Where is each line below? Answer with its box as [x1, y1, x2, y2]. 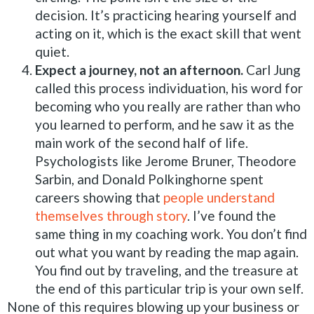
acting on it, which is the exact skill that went [35, 25, 301, 41]
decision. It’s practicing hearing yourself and [35, 6, 296, 23]
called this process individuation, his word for [35, 79, 303, 96]
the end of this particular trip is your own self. [35, 280, 303, 296]
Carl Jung [243, 61, 301, 78]
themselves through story [35, 207, 187, 224]
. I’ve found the [187, 207, 276, 224]
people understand [163, 189, 275, 205]
